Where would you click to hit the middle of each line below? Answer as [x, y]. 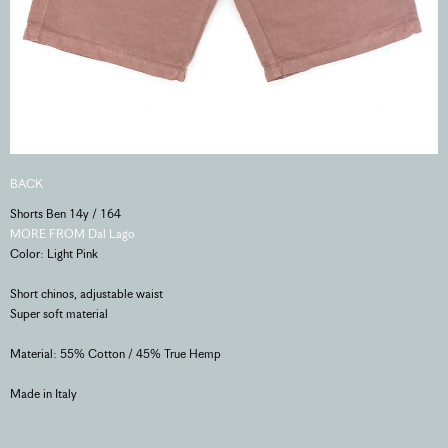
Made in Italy [43, 394]
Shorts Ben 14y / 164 [65, 214]
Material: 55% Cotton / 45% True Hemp [115, 354]
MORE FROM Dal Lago [72, 234]
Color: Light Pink [54, 254]
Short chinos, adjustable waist [86, 294]
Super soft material [59, 314]
